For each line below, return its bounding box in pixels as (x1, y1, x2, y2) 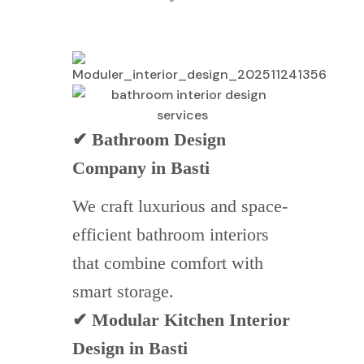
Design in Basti (72, 338, 188, 359)
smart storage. (72, 281, 174, 302)
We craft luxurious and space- (72, 196, 288, 217)
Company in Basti (72, 158, 210, 179)
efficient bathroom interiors (72, 224, 269, 245)
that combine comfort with (72, 253, 263, 274)
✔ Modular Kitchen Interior (72, 310, 290, 331)
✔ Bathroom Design (72, 129, 226, 150)
